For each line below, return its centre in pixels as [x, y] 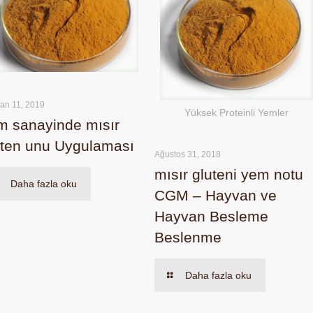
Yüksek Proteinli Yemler [237, 112]
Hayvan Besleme [212, 216]
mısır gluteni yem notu [229, 174]
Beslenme [188, 237]
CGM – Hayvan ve [216, 195]
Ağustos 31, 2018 [188, 154]
